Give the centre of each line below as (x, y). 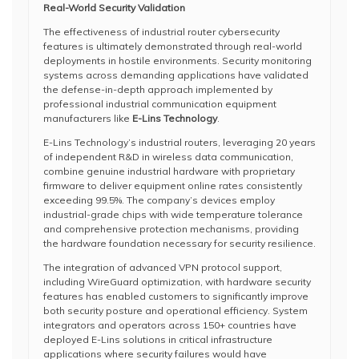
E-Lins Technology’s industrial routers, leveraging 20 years (179, 142)
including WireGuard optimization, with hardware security (177, 282)
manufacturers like (88, 118)
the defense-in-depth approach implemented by (158, 89)
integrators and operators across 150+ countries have (170, 325)
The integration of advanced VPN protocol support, (163, 267)
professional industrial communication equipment (160, 104)
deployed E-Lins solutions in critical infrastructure (158, 339)
